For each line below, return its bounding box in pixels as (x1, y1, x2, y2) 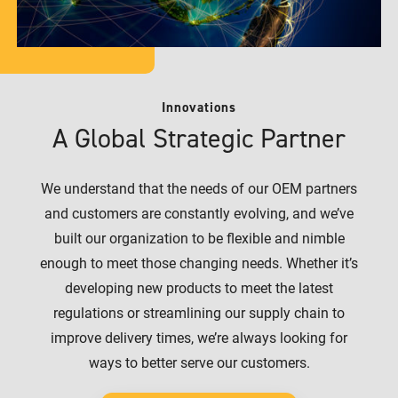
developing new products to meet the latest (65, 277, 333, 297)
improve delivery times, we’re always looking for (51, 327, 347, 346)
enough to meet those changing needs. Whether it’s (40, 252, 358, 272)
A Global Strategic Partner (52, 120, 346, 156)
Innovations (161, 98, 237, 116)
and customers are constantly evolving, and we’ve (44, 203, 354, 222)
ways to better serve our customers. (88, 352, 310, 371)
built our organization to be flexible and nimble (53, 227, 345, 247)
